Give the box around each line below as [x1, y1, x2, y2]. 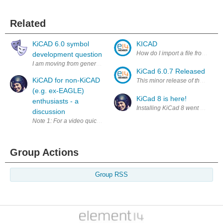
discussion [32, 108, 65, 116]
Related [10, 18, 46, 29]
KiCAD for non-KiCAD [32, 76, 100, 85]
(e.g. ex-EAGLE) [32, 87, 84, 95]
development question [32, 50, 102, 59]
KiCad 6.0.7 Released [136, 67, 205, 76]
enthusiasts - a [32, 97, 79, 106]
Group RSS [95, 171, 128, 179]
